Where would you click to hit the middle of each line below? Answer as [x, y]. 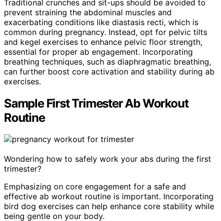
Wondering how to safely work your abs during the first [108, 159]
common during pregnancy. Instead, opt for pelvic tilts [106, 32]
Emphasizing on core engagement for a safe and [95, 187]
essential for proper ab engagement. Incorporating [98, 52]
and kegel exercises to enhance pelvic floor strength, [103, 42]
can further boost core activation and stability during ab [109, 71]
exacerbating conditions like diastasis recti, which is [101, 22]
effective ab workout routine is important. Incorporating [109, 197]
